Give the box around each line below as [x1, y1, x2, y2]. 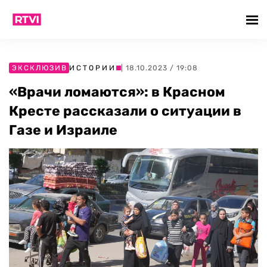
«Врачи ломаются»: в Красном [9, 83, 225, 100]
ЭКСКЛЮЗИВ [12, 64, 67, 72]
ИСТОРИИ [69, 64, 116, 72]
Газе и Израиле [9, 122, 117, 138]
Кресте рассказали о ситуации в [9, 103, 241, 119]
